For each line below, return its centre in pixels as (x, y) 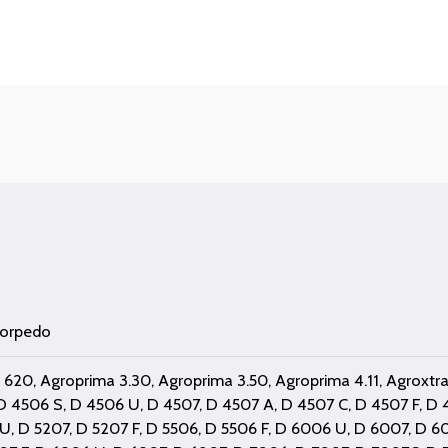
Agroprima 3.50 (213, 379)
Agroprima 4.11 (327, 379)
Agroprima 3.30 (96, 379)
